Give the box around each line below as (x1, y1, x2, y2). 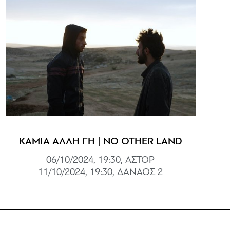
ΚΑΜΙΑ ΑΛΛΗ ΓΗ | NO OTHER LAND (18, 136, 182, 147)
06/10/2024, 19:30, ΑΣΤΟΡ (46, 155, 155, 165)
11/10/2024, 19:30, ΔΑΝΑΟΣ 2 (38, 167, 163, 178)
